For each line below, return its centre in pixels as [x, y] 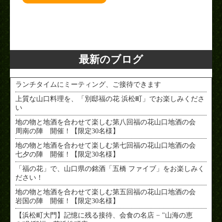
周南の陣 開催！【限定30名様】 [67, 131]
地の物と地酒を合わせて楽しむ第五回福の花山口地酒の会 [109, 192]
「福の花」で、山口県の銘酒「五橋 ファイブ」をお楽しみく [110, 168]
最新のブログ [111, 59]
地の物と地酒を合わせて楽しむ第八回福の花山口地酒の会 [109, 122]
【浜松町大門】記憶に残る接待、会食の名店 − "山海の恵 [104, 215]
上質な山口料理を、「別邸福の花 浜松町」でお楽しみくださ [110, 99]
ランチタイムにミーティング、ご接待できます [88, 84]
